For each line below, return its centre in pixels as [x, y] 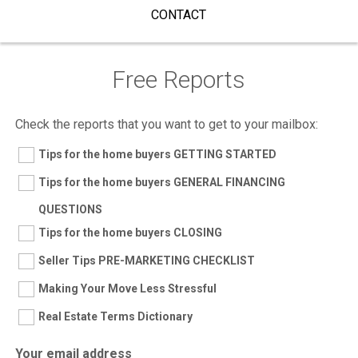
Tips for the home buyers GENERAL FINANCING [161, 183]
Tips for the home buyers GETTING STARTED [157, 155]
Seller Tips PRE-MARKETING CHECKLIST [146, 261]
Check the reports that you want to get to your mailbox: [166, 125]
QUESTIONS [70, 210]
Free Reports [179, 80]
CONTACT [179, 15]
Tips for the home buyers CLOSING [130, 233]
